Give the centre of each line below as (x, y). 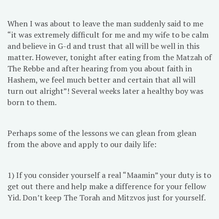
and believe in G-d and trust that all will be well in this (103, 46)
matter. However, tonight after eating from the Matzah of (109, 57)
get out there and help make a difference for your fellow (107, 186)
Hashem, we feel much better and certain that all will (101, 80)
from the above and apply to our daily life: (82, 144)
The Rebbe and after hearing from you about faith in (100, 69)
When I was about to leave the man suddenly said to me (105, 24)
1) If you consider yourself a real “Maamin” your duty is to (109, 175)
